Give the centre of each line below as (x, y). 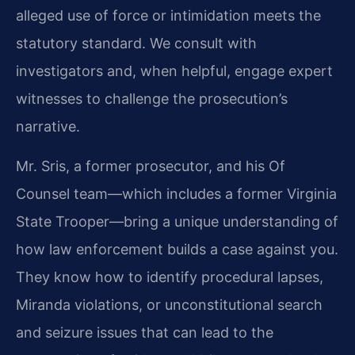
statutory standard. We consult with (136, 44)
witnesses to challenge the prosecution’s (152, 99)
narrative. (48, 127)
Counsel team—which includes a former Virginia (176, 193)
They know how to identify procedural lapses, (170, 277)
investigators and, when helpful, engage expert (174, 71)
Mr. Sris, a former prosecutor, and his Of (151, 166)
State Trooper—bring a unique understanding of (177, 221)
